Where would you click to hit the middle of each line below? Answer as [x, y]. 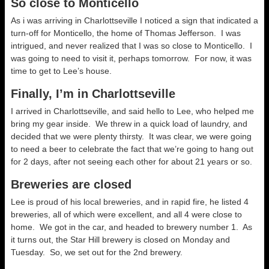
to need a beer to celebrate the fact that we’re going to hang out [132, 149]
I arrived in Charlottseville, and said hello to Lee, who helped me [132, 111]
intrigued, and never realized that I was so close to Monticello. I [131, 46]
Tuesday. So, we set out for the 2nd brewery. [97, 252]
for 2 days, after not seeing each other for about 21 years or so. [131, 162]
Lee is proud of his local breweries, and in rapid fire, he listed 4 [130, 202]
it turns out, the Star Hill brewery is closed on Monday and [120, 240]
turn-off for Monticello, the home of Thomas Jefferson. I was [126, 33]
